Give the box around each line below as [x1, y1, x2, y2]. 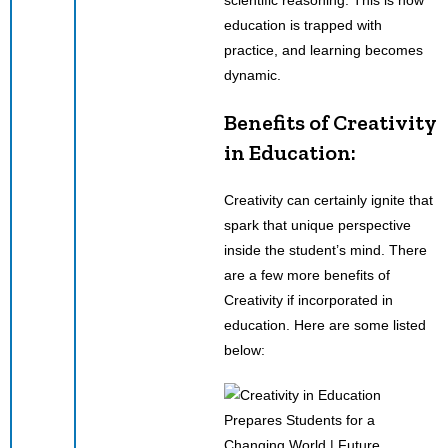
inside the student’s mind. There [224, 241, 427, 258]
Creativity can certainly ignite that [224, 191, 433, 208]
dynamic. [224, 66, 281, 83]
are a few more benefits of [224, 266, 390, 283]
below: [224, 341, 265, 358]
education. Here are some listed [224, 316, 426, 333]
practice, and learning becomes [224, 41, 423, 58]
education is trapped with [224, 16, 382, 33]
